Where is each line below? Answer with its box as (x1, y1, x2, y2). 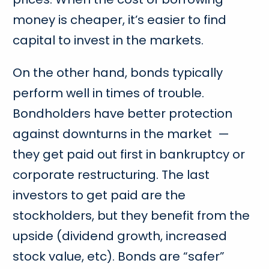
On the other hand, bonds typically (13, 64, 223, 82)
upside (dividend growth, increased (13, 228, 228, 245)
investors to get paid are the (13, 187, 186, 204)
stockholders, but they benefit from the (13, 207, 250, 225)
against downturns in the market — (13, 125, 230, 143)
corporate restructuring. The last (13, 166, 210, 184)
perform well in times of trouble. (13, 85, 205, 102)
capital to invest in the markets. (13, 32, 204, 49)
